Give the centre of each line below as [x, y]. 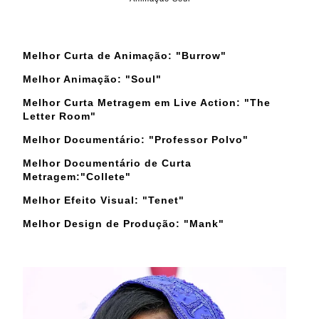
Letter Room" [59, 116]
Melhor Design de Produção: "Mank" [124, 223]
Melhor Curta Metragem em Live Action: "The [147, 102]
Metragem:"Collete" [77, 176]
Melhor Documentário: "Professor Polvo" [136, 139]
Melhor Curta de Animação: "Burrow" [125, 55]
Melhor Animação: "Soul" [92, 79]
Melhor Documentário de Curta [107, 163]
